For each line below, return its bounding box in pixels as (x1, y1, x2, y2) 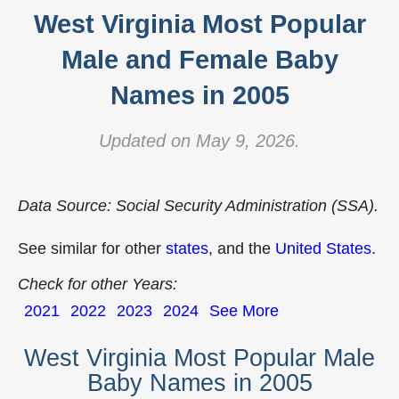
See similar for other (18, 240, 166, 257)
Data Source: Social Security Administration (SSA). (18, 197, 379, 215)
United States (275, 240, 371, 257)
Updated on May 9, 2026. (99, 131, 300, 151)
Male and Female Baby (61, 45, 338, 74)
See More (209, 302, 279, 320)
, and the (208, 240, 275, 257)
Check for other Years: (18, 275, 177, 293)
